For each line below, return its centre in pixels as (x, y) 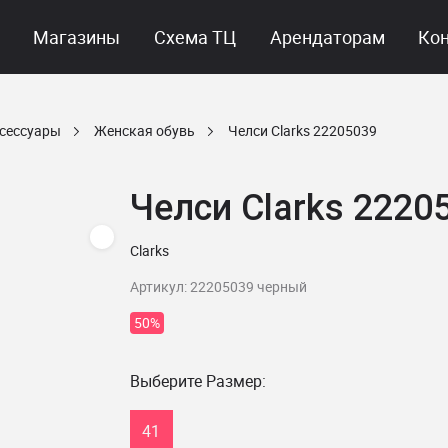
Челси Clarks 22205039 (302, 130)
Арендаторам (327, 37)
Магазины (77, 37)
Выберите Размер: (197, 381)
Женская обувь (144, 130)
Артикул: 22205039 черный (218, 286)
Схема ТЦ (195, 37)
